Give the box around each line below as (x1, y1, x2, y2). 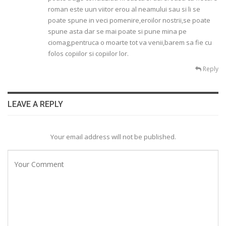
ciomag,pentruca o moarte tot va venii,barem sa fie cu (48, 38, 212, 47)
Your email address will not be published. (50, 132, 176, 141)
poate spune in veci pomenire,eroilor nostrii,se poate (48, 16, 210, 25)
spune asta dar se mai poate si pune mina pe (48, 27, 187, 36)
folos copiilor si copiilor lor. (48, 49, 129, 59)
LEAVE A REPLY (8, 99, 63, 109)
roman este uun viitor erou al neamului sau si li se (48, 5, 200, 14)
